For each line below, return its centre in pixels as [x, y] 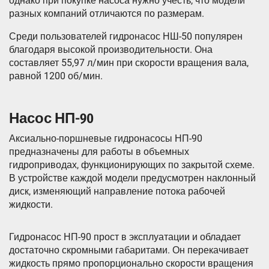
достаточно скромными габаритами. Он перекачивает [129, 250]
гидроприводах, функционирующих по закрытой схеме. [132, 165]
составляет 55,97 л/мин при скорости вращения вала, [129, 63]
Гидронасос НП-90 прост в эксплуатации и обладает [125, 237]
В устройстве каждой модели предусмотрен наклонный [132, 178]
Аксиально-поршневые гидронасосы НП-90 [106, 139]
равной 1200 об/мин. [56, 76]
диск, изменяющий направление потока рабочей [117, 192]
